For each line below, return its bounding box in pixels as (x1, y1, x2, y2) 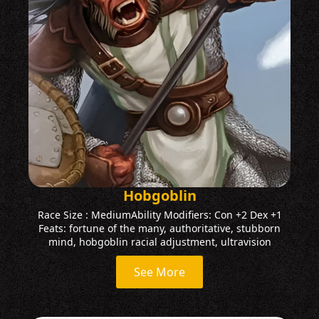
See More (134, 263, 185, 280)
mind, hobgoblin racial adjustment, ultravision (48, 234, 271, 249)
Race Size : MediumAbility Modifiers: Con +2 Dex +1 (37, 207, 282, 221)
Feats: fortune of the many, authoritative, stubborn (38, 221, 281, 235)
